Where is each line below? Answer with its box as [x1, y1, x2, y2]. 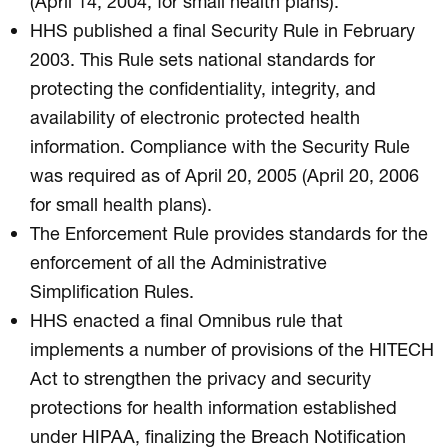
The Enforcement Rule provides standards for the [30, 221, 428, 244]
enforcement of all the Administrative [30, 250, 327, 273]
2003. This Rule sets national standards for [30, 47, 375, 70]
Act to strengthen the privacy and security [30, 366, 371, 389]
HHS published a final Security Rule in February [30, 18, 415, 41]
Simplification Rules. [30, 279, 194, 302]
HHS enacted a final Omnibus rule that [30, 308, 343, 331]
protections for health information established [30, 395, 397, 418]
